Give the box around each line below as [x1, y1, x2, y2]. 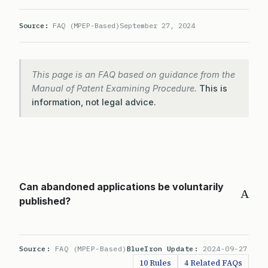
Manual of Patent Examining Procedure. [32, 83, 199, 93]
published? [19, 195, 71, 207]
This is [199, 83, 227, 93]
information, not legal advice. [32, 97, 156, 107]
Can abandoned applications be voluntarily [19, 181, 224, 193]
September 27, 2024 [120, 21, 195, 30]
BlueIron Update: [126, 244, 203, 253]
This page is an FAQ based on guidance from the [32, 69, 235, 80]
